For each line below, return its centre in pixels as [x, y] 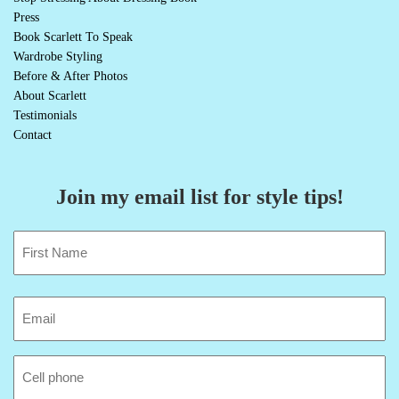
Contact [33, 135]
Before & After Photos [70, 77]
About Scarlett [50, 96]
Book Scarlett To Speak [73, 37]
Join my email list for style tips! [199, 197]
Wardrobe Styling [58, 57]
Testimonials [45, 116]
